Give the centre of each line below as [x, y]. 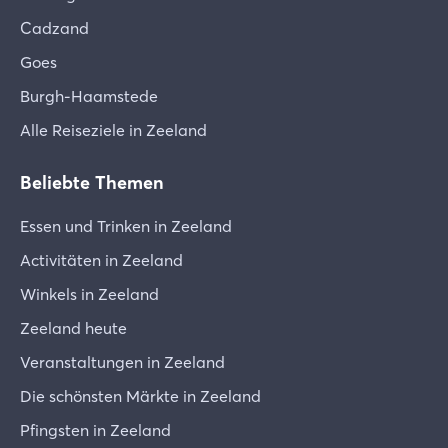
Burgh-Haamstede [89, 95]
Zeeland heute [73, 327]
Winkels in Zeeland [89, 293]
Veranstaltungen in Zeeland [122, 361]
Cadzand [54, 27]
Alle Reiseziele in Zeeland [113, 129]
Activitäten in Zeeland [101, 259]
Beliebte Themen [92, 182]
